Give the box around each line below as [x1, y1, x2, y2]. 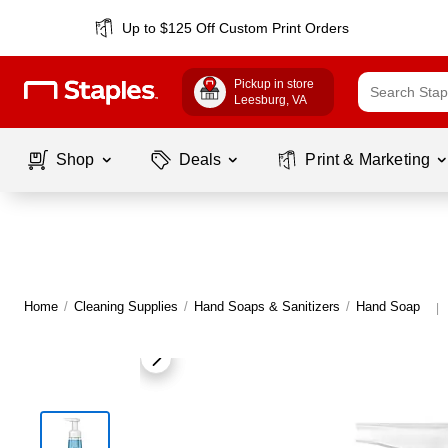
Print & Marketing [305, 151, 431, 168]
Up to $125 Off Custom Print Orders [122, 20, 350, 36]
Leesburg [234, 93, 286, 107]
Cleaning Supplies [74, 299, 178, 314]
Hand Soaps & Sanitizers [194, 299, 340, 314]
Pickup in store [234, 77, 314, 91]
